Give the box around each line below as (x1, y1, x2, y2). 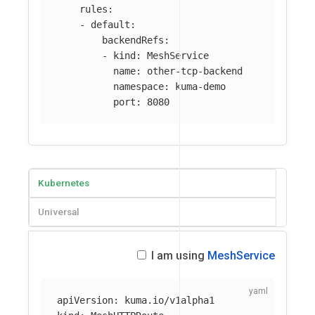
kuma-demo (175, 81, 226, 93)
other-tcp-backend (147, 65, 243, 77)
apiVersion (57, 295, 113, 307)
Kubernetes (38, 176, 89, 188)
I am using (148, 248, 207, 262)
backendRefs (102, 34, 164, 46)
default (91, 19, 130, 31)
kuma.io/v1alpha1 (124, 295, 214, 307)
